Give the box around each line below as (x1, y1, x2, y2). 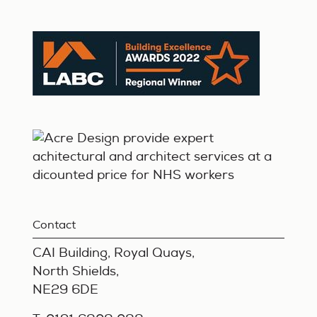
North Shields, (33, 263, 120, 279)
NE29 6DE (33, 282, 99, 298)
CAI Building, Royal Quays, (33, 245, 195, 261)
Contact (33, 218, 76, 232)
